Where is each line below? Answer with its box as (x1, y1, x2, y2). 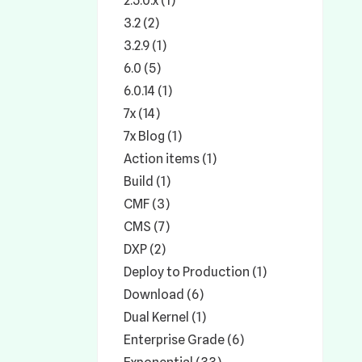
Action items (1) (124, 151, 217, 166)
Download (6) (124, 287, 204, 302)
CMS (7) (124, 219, 170, 234)
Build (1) (124, 174, 170, 189)
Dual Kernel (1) (124, 309, 206, 325)
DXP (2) (124, 242, 166, 257)
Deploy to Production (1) (124, 264, 267, 280)
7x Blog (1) (124, 128, 182, 144)
